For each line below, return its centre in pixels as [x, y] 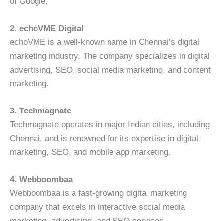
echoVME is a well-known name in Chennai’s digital [105, 42]
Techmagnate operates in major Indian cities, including [110, 124]
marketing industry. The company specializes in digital [110, 56]
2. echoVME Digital [47, 28]
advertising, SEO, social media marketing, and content [110, 70]
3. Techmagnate [40, 110]
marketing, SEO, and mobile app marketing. [90, 152]
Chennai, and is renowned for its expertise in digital [104, 138]
